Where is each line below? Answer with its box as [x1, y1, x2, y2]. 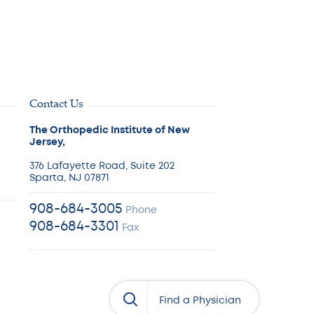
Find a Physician [159, 294, 242, 308]
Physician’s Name [175, 293, 249, 306]
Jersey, [29, 135, 65, 149]
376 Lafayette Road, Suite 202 [29, 159, 175, 173]
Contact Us [29, 95, 83, 111]
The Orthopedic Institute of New [29, 123, 190, 137]
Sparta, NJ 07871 [29, 171, 109, 185]
